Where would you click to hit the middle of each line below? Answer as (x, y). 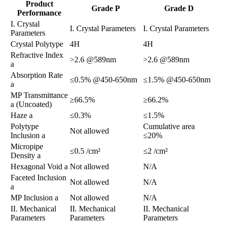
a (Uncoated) (31, 104)
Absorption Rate (37, 75)
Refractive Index (37, 55)
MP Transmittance (39, 95)
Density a (26, 156)
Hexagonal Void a (39, 167)
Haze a (22, 116)
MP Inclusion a (34, 198)
